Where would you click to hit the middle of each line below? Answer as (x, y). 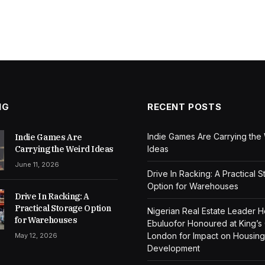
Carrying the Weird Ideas (64, 149)
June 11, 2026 (37, 164)
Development (174, 248)
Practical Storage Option (63, 208)
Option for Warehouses (193, 186)
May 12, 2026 (36, 235)
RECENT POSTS (185, 106)
